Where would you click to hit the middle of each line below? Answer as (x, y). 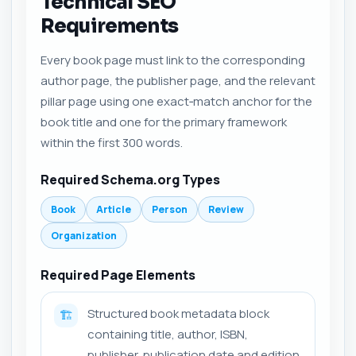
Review (226, 209)
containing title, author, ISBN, (168, 334)
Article (114, 209)
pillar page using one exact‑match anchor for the (176, 101)
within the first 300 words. (112, 143)
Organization (84, 236)
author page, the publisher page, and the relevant (178, 81)
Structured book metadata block (178, 313)
